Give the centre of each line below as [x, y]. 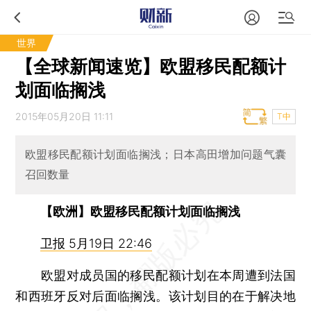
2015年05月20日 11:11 [65, 116]
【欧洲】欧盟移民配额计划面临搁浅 [141, 211]
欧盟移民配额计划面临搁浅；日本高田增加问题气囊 [155, 154]
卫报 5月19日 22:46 [96, 243]
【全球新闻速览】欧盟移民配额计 [151, 66]
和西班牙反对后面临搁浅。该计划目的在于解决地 [155, 296]
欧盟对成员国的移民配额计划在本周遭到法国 [155, 275]
